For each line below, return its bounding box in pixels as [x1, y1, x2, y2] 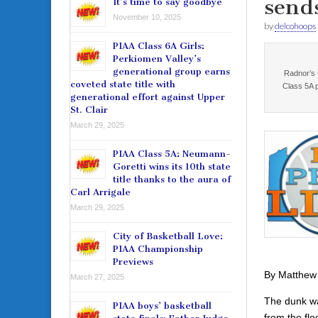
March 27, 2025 [70, 273, 124, 282]
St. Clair [70, 104, 108, 116]
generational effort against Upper [70, 92, 225, 103]
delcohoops [275, 21, 316, 32]
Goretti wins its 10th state [113, 161, 231, 172]
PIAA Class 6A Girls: [113, 40, 204, 52]
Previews [113, 256, 153, 268]
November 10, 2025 [113, 13, 181, 22]
